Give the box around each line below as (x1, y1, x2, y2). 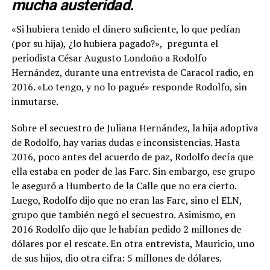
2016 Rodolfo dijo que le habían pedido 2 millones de (11, 222, 241, 236)
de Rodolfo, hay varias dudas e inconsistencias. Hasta (11, 135, 240, 149)
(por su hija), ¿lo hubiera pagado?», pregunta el (11, 36, 218, 50)
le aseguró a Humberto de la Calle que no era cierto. (11, 178, 236, 192)
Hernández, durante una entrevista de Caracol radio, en (11, 65, 254, 79)
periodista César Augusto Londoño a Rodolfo (11, 51, 207, 64)
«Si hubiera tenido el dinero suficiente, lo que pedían (11, 22, 240, 36)
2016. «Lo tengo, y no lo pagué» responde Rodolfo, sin (11, 80, 247, 93)
